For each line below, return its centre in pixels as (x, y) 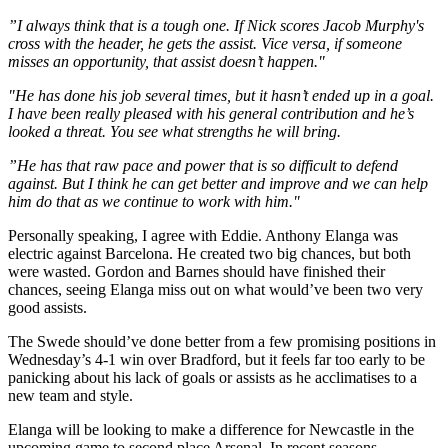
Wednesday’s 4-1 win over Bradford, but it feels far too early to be (216, 359)
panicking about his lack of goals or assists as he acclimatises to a (212, 377)
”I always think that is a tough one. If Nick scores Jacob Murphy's (216, 25)
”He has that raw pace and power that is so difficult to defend (203, 165)
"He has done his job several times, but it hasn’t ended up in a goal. (221, 95)
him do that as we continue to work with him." (154, 201)
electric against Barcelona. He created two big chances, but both (209, 253)
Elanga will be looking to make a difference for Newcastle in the (211, 429)
